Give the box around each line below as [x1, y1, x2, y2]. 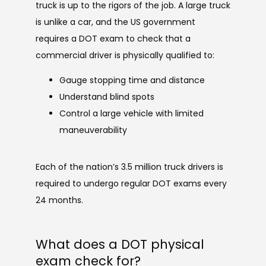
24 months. [36, 194, 83, 206]
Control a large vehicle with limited [59, 107, 204, 119]
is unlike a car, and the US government [36, 15, 195, 28]
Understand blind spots [59, 90, 154, 103]
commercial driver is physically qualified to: [36, 49, 214, 61]
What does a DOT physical [36, 236, 204, 254]
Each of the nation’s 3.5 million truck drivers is [36, 160, 223, 173]
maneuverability [59, 123, 127, 136]
